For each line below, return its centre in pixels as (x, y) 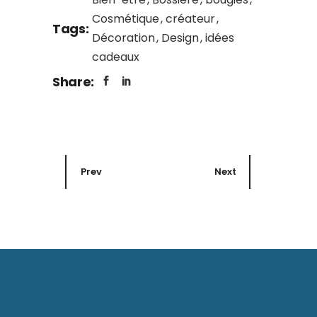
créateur (192, 19)
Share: (73, 82)
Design (182, 38)
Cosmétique (127, 19)
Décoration (125, 38)
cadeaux (116, 57)
